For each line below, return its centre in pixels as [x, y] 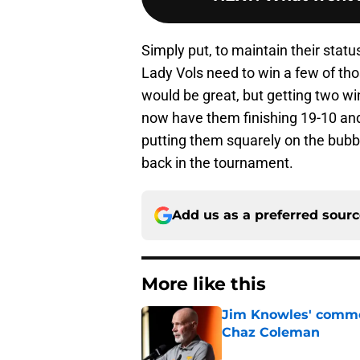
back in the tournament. [217, 163]
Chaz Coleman [271, 333]
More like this [204, 284]
